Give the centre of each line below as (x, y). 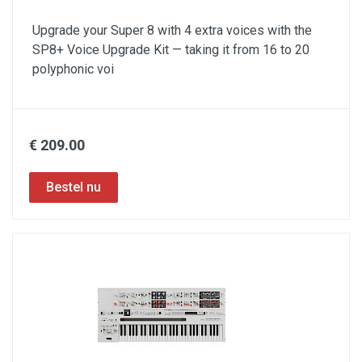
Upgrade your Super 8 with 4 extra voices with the (172, 30)
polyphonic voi (73, 69)
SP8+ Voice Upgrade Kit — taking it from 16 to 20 (171, 50)
